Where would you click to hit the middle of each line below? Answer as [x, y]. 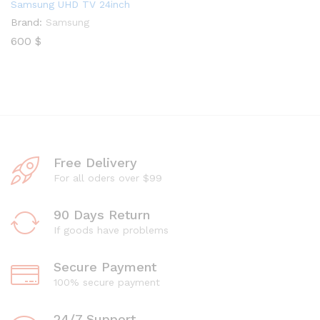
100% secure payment [107, 282]
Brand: [26, 22]
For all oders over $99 [108, 178]
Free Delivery [95, 162]
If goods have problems [111, 230]
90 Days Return [102, 215]
